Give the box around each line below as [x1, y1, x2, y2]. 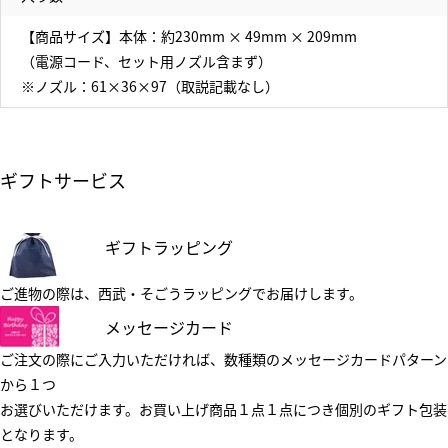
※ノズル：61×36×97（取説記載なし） [21, 76, 279, 96]
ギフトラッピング [105, 235, 233, 259]
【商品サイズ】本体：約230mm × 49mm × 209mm [21, 26, 357, 46]
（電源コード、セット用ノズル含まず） [21, 51, 272, 71]
